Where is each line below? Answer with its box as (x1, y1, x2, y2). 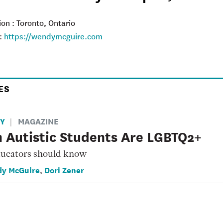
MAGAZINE (18, 114, 59, 127)
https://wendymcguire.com (3, 30, 103, 42)
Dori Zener (44, 163, 84, 176)
